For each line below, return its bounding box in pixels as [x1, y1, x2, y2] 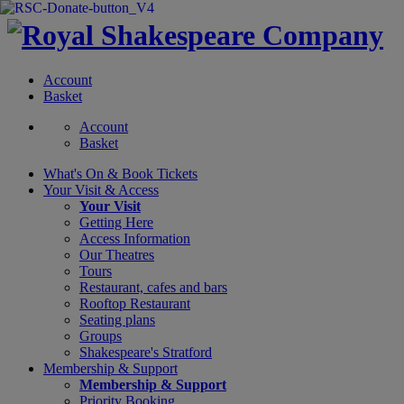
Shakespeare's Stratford [79, 344, 212, 360]
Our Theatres [79, 246, 154, 262]
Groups [79, 327, 122, 344]
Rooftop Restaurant [79, 295, 190, 311]
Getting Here [79, 214, 153, 230]
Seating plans [79, 311, 155, 327]
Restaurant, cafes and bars [79, 279, 227, 295]
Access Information [79, 230, 190, 246]
